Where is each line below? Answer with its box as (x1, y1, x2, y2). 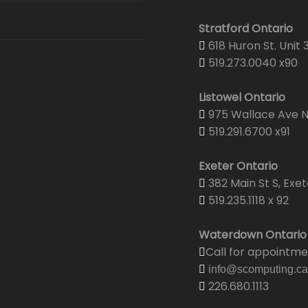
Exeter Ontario (199, 158, 278, 174)
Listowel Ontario (199, 89, 285, 105)
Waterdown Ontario (199, 227, 307, 243)
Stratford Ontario (199, 21, 293, 36)
